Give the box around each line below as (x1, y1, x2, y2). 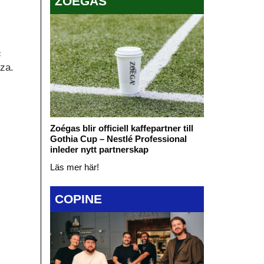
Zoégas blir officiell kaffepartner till (49, 123, 193, 133)
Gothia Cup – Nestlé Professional (49, 133, 187, 144)
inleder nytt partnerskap (49, 144, 148, 154)
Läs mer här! (49, 161, 99, 172)
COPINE (54, 192, 102, 206)
